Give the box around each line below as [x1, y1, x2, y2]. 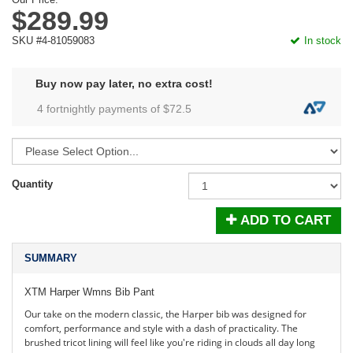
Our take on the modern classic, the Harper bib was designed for [24, 307, 307, 321]
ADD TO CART [240, 213, 331, 228]
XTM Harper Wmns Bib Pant [24, 286, 154, 298]
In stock [304, 35, 341, 46]
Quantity [12, 178, 53, 190]
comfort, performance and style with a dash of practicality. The [24, 321, 298, 335]
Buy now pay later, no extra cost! [35, 77, 213, 90]
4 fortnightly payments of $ [37, 102, 169, 115]
